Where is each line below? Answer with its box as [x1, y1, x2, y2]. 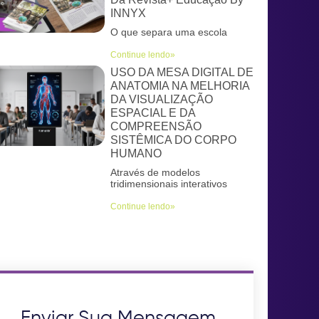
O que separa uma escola [110, 26, 227, 38]
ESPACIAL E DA [110, 107, 195, 119]
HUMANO [110, 147, 162, 159]
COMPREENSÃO [110, 120, 202, 132]
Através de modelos [110, 167, 200, 178]
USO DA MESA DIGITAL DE [110, 66, 253, 78]
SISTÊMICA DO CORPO [110, 134, 236, 146]
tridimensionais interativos [110, 178, 227, 189]
